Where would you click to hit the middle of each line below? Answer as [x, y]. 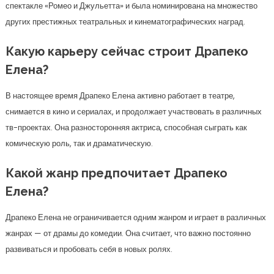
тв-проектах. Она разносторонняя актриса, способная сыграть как [126, 128]
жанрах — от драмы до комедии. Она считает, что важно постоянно [128, 233]
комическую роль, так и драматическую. [79, 143]
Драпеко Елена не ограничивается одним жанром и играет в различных [135, 217]
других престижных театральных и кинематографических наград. [125, 22]
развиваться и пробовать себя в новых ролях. [89, 249]
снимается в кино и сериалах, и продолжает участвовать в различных [133, 112]
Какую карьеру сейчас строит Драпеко [127, 51]
